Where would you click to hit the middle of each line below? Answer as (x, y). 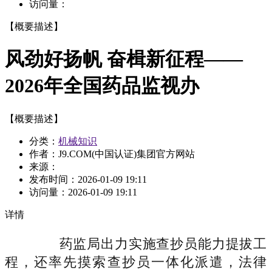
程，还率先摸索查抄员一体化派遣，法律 (136, 262)
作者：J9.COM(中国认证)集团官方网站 (112, 154)
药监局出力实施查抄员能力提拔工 (149, 243)
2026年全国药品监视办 (102, 86)
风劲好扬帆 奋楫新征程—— (124, 59)
